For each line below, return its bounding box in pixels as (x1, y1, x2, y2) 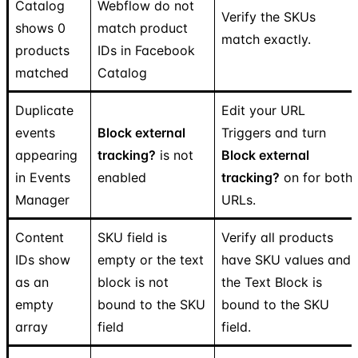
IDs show (15, 251, 70, 268)
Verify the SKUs (221, 8, 316, 25)
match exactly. (221, 30, 311, 47)
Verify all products (221, 229, 333, 245)
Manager (15, 191, 70, 208)
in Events (15, 169, 70, 185)
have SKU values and (221, 251, 351, 268)
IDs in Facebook (97, 42, 195, 58)
